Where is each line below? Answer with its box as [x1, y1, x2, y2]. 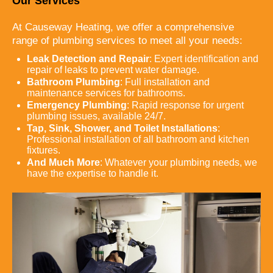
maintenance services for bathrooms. [27, 87, 185, 98]
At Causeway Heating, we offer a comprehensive [12, 21, 234, 33]
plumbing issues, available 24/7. [27, 110, 166, 121]
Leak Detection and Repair [27, 53, 149, 64]
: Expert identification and [149, 53, 258, 64]
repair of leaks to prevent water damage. [27, 64, 199, 75]
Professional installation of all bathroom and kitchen [27, 133, 249, 144]
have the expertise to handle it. [27, 168, 158, 179]
